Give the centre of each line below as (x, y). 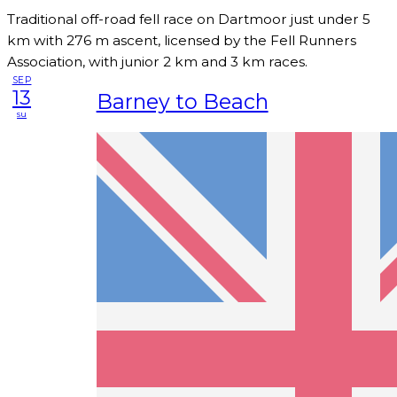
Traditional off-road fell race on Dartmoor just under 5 (189, 19)
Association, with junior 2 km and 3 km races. (157, 61)
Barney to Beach (182, 102)
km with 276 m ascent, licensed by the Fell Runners (182, 40)
